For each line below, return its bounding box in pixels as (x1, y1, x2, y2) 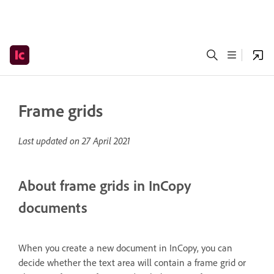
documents (18, 198, 87, 217)
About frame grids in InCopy (18, 176, 191, 194)
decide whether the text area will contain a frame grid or (18, 256, 246, 268)
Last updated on (18, 135, 82, 147)
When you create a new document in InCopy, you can (18, 241, 232, 254)
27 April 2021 (82, 135, 130, 147)
